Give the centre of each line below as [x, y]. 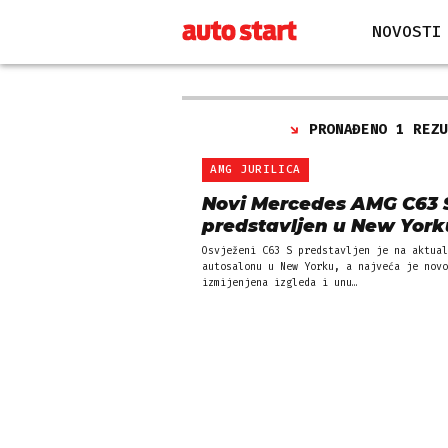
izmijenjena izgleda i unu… [280, 283]
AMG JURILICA [255, 169]
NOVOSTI [407, 31]
